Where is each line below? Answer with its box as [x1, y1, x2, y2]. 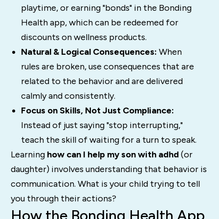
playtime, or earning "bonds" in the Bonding [21, 2, 192, 13]
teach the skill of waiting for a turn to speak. [21, 134, 197, 145]
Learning [11, 149, 47, 160]
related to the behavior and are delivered [21, 75, 183, 87]
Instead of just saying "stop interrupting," [21, 119, 183, 131]
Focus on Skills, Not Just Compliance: [21, 105, 174, 116]
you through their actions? [11, 193, 117, 204]
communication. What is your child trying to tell [11, 178, 200, 189]
